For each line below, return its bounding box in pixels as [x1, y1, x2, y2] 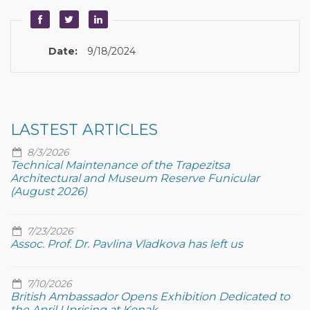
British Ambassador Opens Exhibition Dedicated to [10, 290, 290, 303]
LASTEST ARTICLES [10, 120, 158, 139]
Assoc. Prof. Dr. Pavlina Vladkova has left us [10, 237, 243, 250]
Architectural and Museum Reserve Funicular [10, 172, 259, 185]
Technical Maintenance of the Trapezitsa [10, 158, 230, 172]
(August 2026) [10, 185, 87, 198]
